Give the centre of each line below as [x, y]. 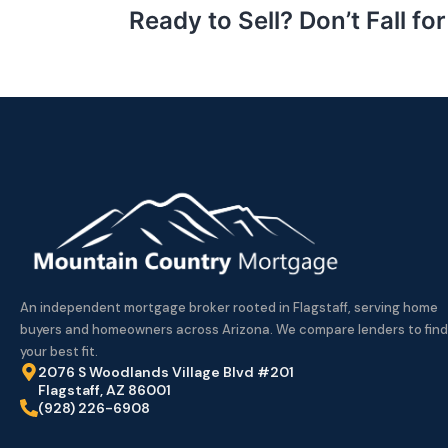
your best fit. [59, 351]
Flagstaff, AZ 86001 [104, 389]
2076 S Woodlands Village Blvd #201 [166, 371]
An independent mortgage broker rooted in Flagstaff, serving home [229, 307]
